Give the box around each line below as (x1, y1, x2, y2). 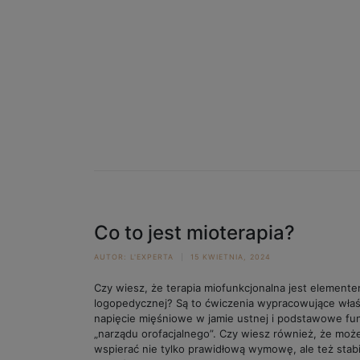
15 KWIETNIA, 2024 (190, 252, 271, 261)
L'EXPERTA (130, 252, 174, 261)
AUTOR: (94, 252, 126, 261)
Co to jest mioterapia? (94, 221, 295, 244)
